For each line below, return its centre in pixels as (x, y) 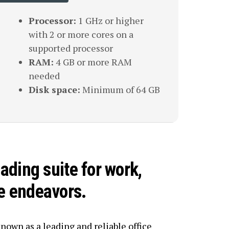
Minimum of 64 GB (120, 89)
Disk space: (54, 89)
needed (44, 76)
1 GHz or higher (110, 20)
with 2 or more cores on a (81, 34)
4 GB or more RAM (93, 62)
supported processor (71, 48)
